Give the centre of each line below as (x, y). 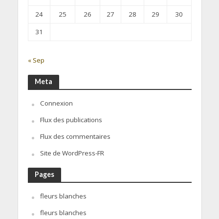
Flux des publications (71, 120)
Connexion (56, 103)
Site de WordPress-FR (72, 153)
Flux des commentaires (75, 136)
